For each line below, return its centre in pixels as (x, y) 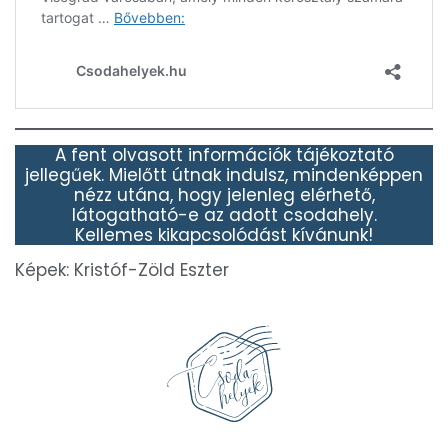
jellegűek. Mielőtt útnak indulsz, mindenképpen (224, 175)
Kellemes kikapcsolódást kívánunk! (224, 235)
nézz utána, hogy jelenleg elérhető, (224, 195)
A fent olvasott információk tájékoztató (224, 155)
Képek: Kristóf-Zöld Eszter (122, 270)
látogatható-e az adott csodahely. (224, 215)
